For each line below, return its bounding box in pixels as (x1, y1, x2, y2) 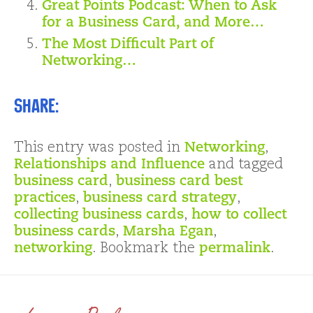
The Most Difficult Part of (42, 38, 214, 52)
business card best (116, 175, 242, 189)
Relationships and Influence (14, 158, 205, 173)
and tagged (205, 158, 283, 173)
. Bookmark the (92, 242, 199, 256)
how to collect (191, 208, 286, 223)
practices (14, 191, 75, 206)
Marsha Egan (123, 225, 213, 240)
